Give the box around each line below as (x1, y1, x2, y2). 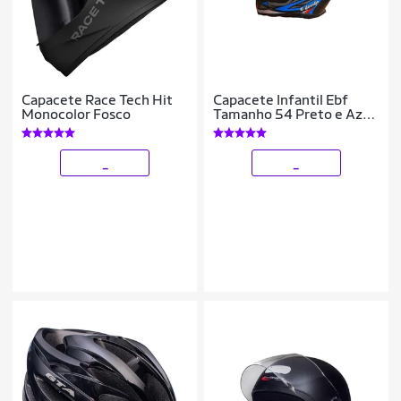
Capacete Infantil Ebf (213, 90, 349, 108)
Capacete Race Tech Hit (21, 90, 174, 108)
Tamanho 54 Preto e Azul (213, 105, 375, 123)
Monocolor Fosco (21, 105, 132, 123)
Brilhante (213, 119, 273, 137)
